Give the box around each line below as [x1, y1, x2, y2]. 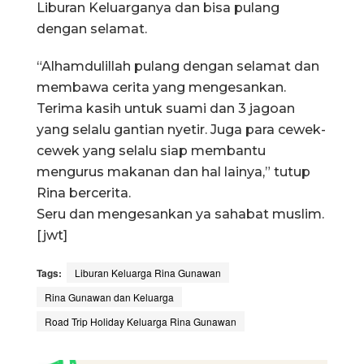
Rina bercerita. [37, 185, 131, 201]
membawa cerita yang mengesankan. [37, 80, 286, 96]
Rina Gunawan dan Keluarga [45, 290, 174, 305]
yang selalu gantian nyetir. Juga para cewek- [37, 122, 326, 138]
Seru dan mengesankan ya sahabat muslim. [37, 206, 324, 223]
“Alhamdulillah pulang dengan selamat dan [37, 58, 319, 75]
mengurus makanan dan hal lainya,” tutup [37, 164, 310, 180]
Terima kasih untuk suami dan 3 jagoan [37, 101, 295, 117]
